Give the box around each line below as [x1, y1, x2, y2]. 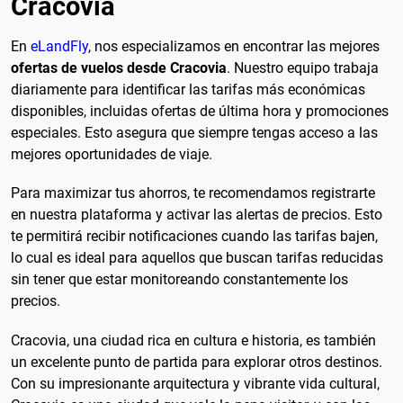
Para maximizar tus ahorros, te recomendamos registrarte [11, 184, 375, 202]
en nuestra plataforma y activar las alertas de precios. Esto [11, 206, 382, 224]
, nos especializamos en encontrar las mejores [88, 38, 380, 56]
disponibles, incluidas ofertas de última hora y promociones [11, 103, 389, 121]
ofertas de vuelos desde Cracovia [11, 59, 227, 77]
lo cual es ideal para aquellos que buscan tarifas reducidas [11, 249, 383, 267]
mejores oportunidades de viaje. [11, 146, 212, 164]
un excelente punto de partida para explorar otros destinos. [11, 353, 382, 371]
